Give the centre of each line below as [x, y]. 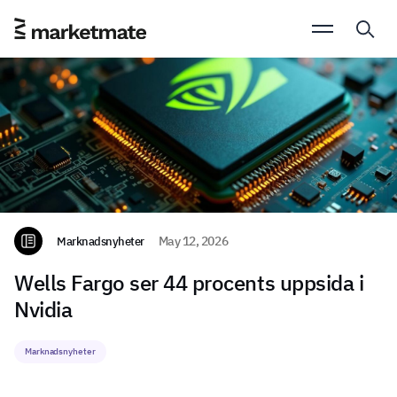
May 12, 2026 [193, 241]
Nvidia [43, 310]
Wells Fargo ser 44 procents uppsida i [189, 283]
